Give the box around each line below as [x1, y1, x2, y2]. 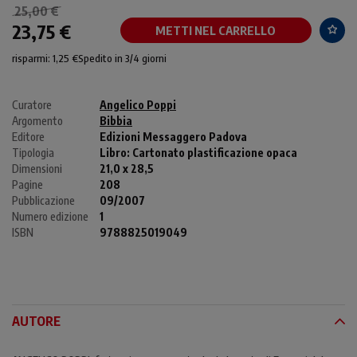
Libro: [100, 145, 132, 159]
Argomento [12, 113, 63, 127]
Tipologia [12, 145, 54, 159]
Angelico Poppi [100, 97, 176, 112]
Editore [12, 129, 45, 143]
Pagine [12, 177, 43, 191]
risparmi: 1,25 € [12, 51, 78, 65]
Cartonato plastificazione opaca [132, 145, 297, 159]
